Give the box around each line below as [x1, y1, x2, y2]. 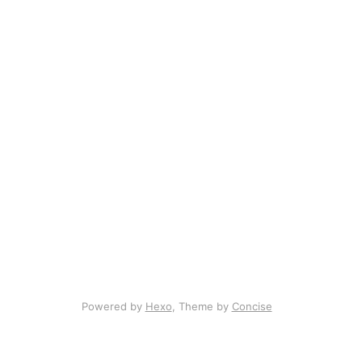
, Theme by [171, 300, 232, 313]
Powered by [81, 300, 145, 313]
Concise [231, 300, 272, 313]
